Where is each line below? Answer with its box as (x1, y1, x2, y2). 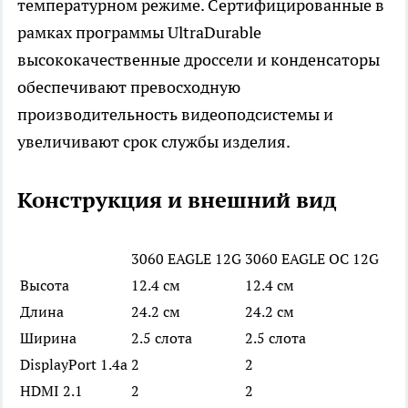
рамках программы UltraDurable (17, 22, 261, 44)
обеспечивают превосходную (17, 76, 240, 98)
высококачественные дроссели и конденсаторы (17, 49, 380, 71)
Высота (20, 276, 69, 295)
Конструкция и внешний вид (17, 186, 337, 215)
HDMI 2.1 (20, 382, 83, 401)
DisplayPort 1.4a (20, 355, 127, 374)
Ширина (20, 329, 76, 348)
